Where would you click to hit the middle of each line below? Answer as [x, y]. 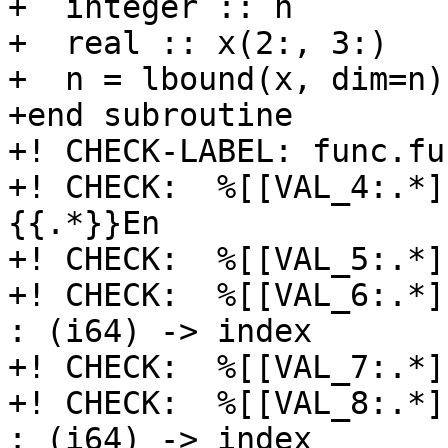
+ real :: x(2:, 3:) [198, 43]
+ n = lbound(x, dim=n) [226, 79]
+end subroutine [150, 115]
